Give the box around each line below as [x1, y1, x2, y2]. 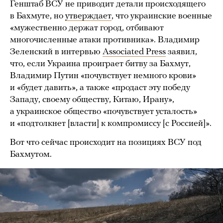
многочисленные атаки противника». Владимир [10, 35, 200, 45]
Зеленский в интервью [10, 47, 103, 57]
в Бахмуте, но [10, 11, 65, 21]
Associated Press [103, 47, 166, 57]
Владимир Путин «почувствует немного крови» [10, 71, 196, 81]
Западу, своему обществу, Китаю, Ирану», [10, 95, 174, 105]
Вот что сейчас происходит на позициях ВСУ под [10, 137, 202, 147]
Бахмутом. [10, 149, 52, 159]
